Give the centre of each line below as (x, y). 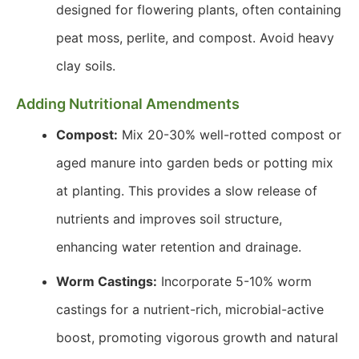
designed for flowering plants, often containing (199, 10)
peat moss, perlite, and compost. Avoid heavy (195, 38)
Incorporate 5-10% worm (234, 281)
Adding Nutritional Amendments (128, 104)
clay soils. (86, 66)
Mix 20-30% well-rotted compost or (230, 135)
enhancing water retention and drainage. (179, 247)
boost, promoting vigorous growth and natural (197, 337)
